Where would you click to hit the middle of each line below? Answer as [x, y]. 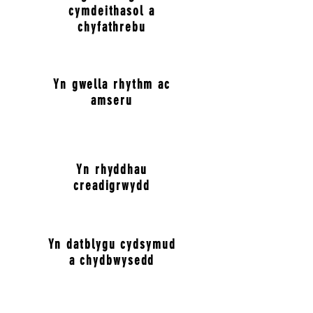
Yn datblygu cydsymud [112, 244]
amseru [112, 100]
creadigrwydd [112, 185]
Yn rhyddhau [112, 169]
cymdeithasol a [112, 11]
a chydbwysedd [112, 260]
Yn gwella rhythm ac [112, 84]
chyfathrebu [112, 27]
